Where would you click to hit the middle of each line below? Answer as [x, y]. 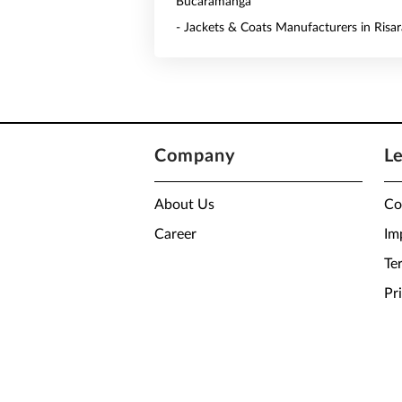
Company [195, 156]
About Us [184, 205]
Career [175, 234]
